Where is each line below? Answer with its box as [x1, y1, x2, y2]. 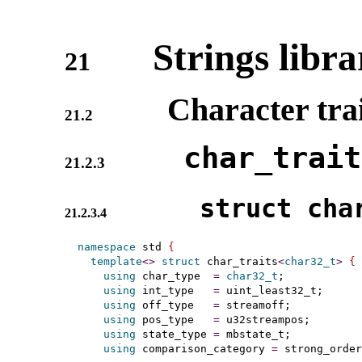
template [90, 255, 142, 267]
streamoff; [219, 298, 291, 311]
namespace [77, 240, 136, 253]
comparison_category [135, 342, 271, 355]
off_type [135, 298, 213, 311]
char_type [135, 269, 213, 282]
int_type [135, 284, 213, 297]
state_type [135, 327, 213, 340]
